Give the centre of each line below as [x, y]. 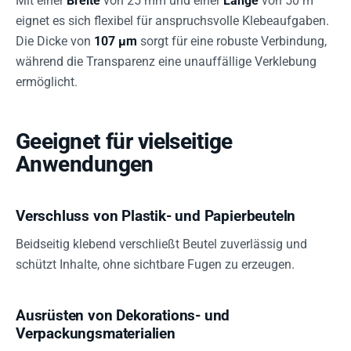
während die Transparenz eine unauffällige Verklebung [166, 62]
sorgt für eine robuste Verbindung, [232, 41]
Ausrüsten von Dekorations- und [123, 315]
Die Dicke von [55, 41]
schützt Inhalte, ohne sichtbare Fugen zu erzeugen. [155, 264]
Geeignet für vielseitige [124, 141]
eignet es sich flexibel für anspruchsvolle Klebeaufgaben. [172, 21]
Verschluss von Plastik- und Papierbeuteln [156, 216]
